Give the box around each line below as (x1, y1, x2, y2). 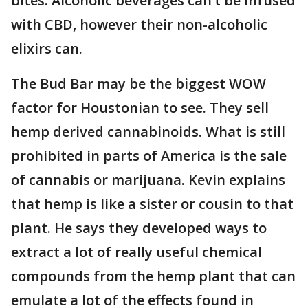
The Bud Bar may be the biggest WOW (11, 74, 266, 93)
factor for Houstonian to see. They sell (11, 98, 269, 117)
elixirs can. (11, 39, 82, 58)
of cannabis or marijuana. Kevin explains (11, 170, 285, 189)
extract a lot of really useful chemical (11, 243, 262, 261)
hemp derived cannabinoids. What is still (11, 122, 285, 141)
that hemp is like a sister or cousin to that (11, 195, 294, 213)
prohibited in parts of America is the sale (11, 146, 287, 165)
